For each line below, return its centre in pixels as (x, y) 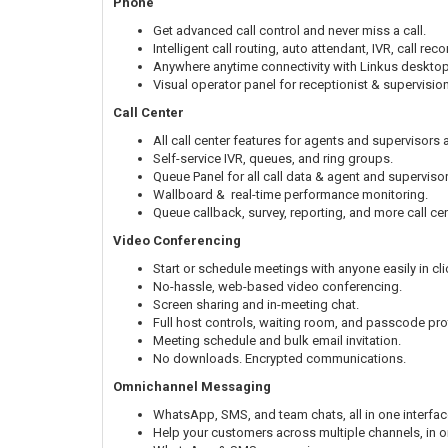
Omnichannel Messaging (192, 386)
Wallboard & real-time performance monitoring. (290, 194)
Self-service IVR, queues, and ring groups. (273, 158)
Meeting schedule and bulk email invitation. (277, 340)
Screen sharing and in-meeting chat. (256, 304)
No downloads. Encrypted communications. (279, 358)
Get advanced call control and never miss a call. (289, 30)
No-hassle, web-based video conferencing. (277, 286)
